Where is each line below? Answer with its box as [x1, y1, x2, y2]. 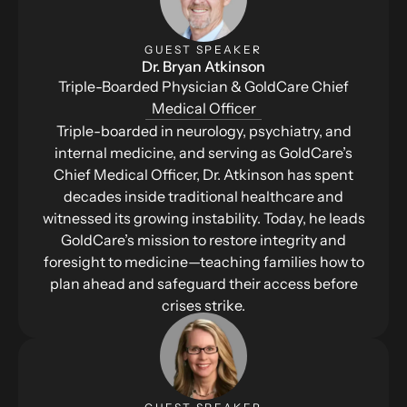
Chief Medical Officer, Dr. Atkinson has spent [54, 164, 353, 184]
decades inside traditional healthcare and [64, 186, 343, 205]
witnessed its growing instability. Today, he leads [42, 208, 365, 227]
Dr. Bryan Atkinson [142, 56, 265, 75]
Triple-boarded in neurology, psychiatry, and [55, 121, 352, 140]
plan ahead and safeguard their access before [49, 273, 358, 293]
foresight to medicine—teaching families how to [43, 252, 364, 271]
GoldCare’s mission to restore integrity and [61, 230, 346, 249]
